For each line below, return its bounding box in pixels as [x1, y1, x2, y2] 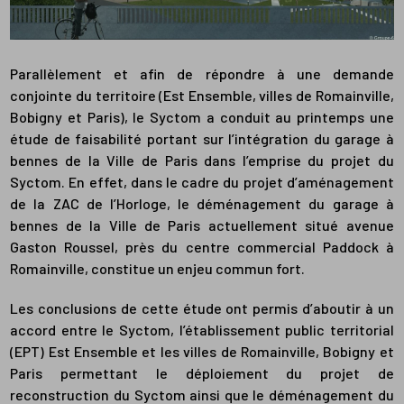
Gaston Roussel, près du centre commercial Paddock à [10, 238, 394, 256]
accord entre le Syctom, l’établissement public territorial [10, 321, 394, 339]
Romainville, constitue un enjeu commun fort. [10, 260, 306, 278]
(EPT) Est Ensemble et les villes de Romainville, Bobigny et [10, 343, 394, 361]
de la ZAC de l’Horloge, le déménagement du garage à [10, 195, 394, 213]
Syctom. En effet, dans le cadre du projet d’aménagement [10, 173, 394, 191]
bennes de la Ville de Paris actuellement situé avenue [10, 216, 394, 234]
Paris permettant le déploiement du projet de [10, 364, 394, 382]
